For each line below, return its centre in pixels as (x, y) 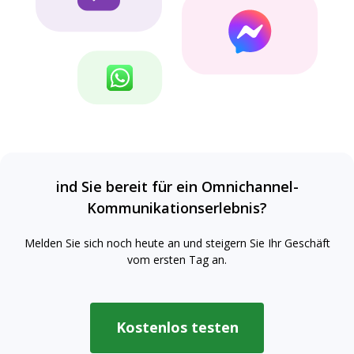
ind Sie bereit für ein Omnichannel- (177, 186)
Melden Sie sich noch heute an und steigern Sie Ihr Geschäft (177, 243)
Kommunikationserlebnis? (177, 207)
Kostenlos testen (177, 328)
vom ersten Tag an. (177, 259)
